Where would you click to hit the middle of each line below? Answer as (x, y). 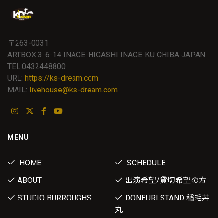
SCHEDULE (145, 163)
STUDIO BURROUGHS (54, 198)
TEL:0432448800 (36, 67)
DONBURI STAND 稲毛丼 (167, 198)
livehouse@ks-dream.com (73, 90)
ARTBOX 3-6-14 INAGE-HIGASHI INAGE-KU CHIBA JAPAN (106, 55)
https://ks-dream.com (62, 78)
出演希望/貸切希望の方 (166, 181)
